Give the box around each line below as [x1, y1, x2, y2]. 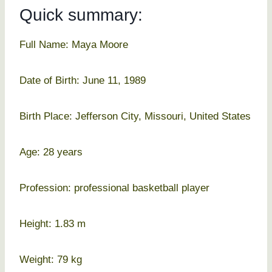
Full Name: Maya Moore [19, 39, 128, 51]
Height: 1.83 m [19, 218, 86, 230]
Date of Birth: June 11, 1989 [19, 75, 146, 87]
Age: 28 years [19, 146, 83, 158]
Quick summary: [19, 5, 143, 25]
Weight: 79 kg [19, 254, 82, 266]
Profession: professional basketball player [19, 182, 209, 194]
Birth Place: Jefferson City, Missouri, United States [19, 110, 251, 123]
